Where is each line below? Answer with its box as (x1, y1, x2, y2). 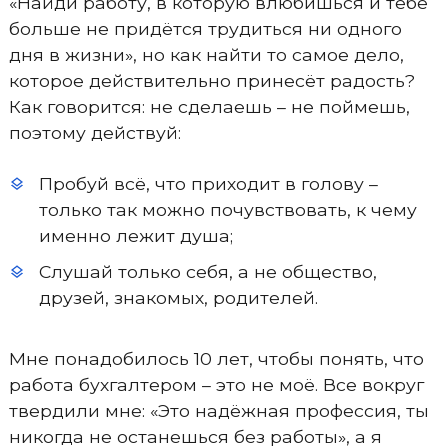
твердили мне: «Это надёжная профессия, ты (8, 400, 429, 421)
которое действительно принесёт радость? (8, 70, 415, 91)
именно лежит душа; (38, 225, 233, 246)
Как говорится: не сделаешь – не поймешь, (8, 96, 410, 117)
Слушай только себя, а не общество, (38, 261, 377, 282)
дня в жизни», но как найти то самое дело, (8, 44, 404, 65)
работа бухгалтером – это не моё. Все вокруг (8, 374, 424, 395)
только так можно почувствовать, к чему (38, 199, 417, 220)
